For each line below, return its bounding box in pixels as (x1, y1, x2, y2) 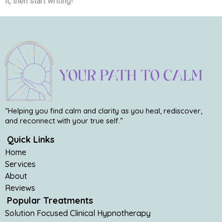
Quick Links (7, 134, 55, 146)
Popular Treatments (7, 195, 93, 207)
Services (5, 159, 36, 169)
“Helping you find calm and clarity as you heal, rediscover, (5, 106, 202, 116)
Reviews (5, 183, 35, 193)
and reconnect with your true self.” (5, 116, 123, 126)
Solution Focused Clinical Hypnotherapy (5, 208, 151, 219)
